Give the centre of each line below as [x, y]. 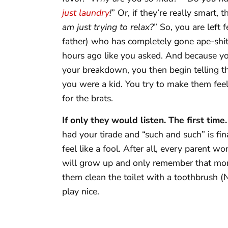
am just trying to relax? [108, 27]
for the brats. [88, 98]
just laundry [86, 13]
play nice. [81, 191]
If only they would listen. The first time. [145, 120]
